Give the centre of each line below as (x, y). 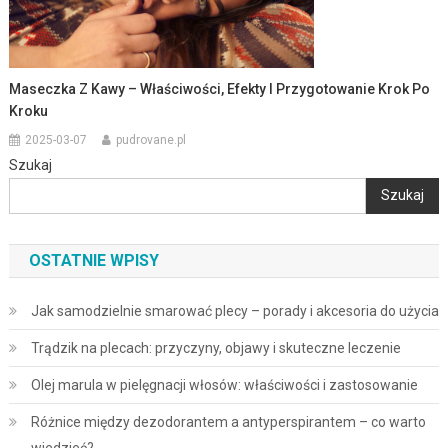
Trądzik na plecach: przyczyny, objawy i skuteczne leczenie (215, 347)
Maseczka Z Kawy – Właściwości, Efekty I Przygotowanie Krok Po (220, 88)
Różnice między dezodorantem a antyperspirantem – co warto (228, 421)
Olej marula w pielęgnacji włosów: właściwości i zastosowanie (224, 384)
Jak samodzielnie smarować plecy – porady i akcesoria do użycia (234, 310)
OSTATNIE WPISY (93, 260)
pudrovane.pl (151, 139)
